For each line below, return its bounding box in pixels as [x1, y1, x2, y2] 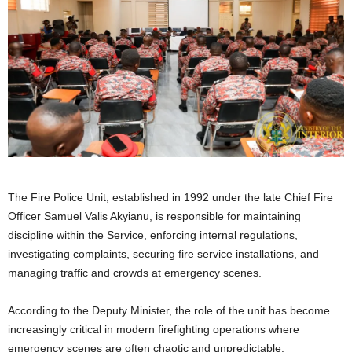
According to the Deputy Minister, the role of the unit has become [8, 303, 330, 317]
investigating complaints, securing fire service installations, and [8, 247, 319, 260]
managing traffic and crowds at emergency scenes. [8, 266, 262, 279]
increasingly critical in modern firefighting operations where [8, 322, 299, 335]
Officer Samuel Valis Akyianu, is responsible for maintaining [8, 209, 301, 222]
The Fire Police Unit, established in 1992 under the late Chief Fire [8, 190, 333, 203]
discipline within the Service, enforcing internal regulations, [8, 228, 298, 241]
